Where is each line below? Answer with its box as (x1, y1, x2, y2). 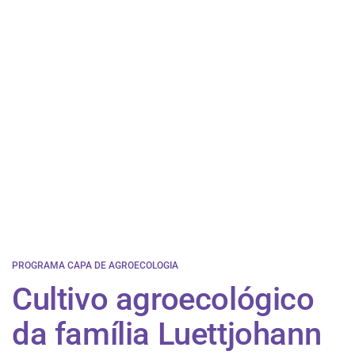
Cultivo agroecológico (12, 281, 315, 319)
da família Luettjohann (12, 315, 322, 353)
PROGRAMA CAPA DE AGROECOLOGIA (12, 260, 178, 272)
